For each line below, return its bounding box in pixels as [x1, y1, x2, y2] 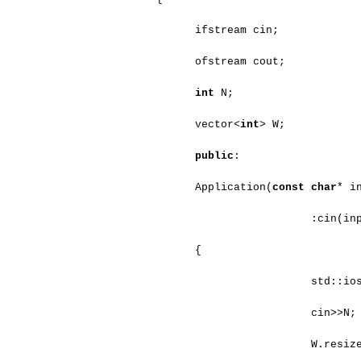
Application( [195, 181, 273, 193]
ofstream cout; [195, 56, 286, 68]
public [195, 150, 234, 162]
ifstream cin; [195, 24, 280, 36]
